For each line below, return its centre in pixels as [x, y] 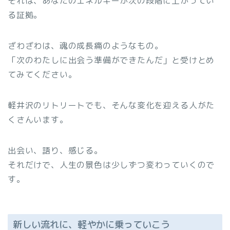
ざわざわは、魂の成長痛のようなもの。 [85, 45]
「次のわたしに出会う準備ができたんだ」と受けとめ [111, 60]
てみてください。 [42, 74]
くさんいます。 [38, 119]
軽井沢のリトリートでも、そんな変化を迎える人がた [111, 105]
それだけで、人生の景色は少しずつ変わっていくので [111, 165]
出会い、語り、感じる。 [55, 150]
